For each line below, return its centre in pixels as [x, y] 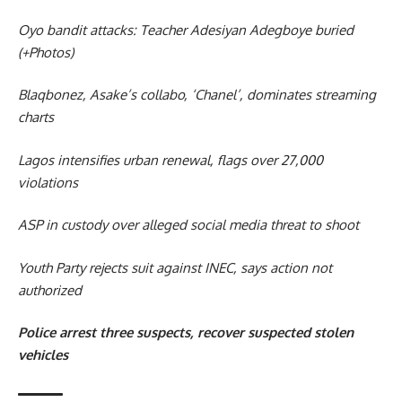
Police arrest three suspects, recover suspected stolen [186, 333]
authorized [50, 290]
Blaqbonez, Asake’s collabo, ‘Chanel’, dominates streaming [197, 95]
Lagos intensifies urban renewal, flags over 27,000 [170, 160]
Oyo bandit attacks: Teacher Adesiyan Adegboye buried [186, 30]
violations [48, 182]
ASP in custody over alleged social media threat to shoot [188, 225]
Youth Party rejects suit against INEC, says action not [175, 267]
